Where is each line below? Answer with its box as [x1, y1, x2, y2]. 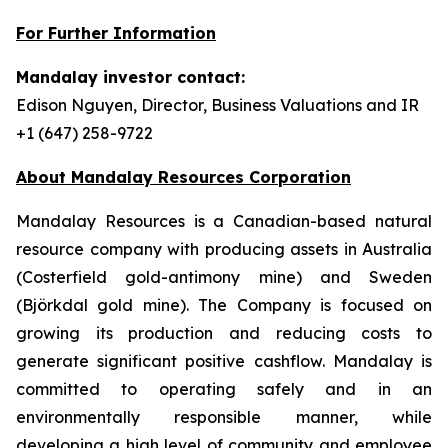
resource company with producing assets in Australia [16, 239, 432, 259]
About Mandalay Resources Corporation [16, 167, 351, 187]
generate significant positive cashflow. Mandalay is [16, 351, 432, 371]
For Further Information [16, 23, 216, 43]
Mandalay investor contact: [16, 67, 245, 87]
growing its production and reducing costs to [16, 323, 432, 343]
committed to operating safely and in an [16, 379, 432, 399]
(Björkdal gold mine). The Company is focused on [16, 295, 432, 315]
